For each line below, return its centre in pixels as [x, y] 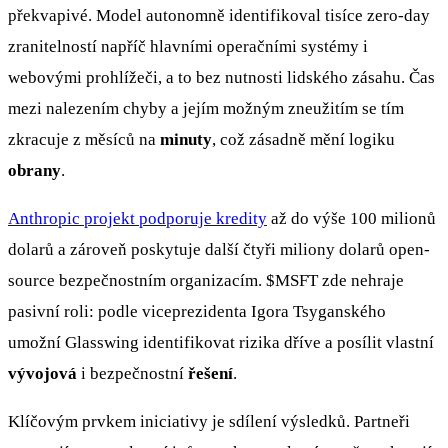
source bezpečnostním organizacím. [137, 280]
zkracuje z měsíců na [84, 139]
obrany [34, 170]
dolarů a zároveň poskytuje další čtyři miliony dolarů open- [219, 249]
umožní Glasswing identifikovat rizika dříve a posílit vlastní [221, 342]
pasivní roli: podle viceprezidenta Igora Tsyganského [197, 311]
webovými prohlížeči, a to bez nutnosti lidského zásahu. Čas [221, 77]
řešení [210, 373]
